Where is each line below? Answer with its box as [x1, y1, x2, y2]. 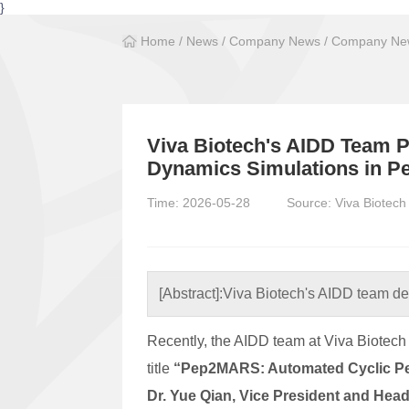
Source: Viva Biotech [287, 194, 407, 210]
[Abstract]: [159, 285, 224, 301]
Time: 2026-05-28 [147, 194, 251, 210]
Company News [229, 34, 321, 48]
